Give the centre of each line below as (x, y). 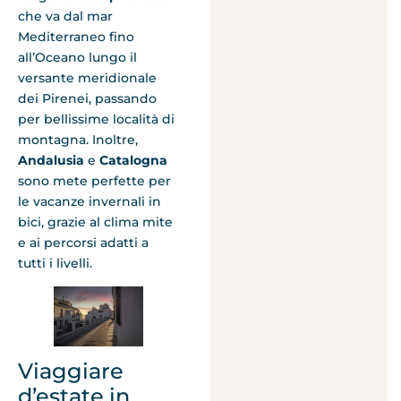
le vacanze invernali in (90, 201)
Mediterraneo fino (76, 36)
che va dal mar (65, 16)
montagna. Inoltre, (78, 139)
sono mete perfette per (94, 180)
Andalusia (51, 160)
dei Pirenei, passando (87, 98)
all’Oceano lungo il (77, 57)
